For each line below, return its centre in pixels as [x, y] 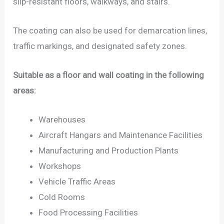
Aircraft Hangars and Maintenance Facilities [121, 135]
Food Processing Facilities [88, 213]
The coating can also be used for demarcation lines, [110, 30]
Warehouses [62, 120]
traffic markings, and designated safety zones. [100, 46]
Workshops [60, 166]
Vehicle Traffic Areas [77, 182]
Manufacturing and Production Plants [109, 151]
